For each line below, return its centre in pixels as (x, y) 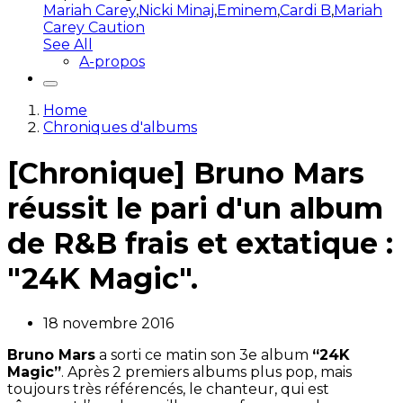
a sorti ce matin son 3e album (204, 355)
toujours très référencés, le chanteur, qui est (168, 390)
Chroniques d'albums (120, 128)
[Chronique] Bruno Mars (186, 173)
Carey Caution (94, 28)
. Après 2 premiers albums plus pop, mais (206, 372)
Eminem (247, 11)
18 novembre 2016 (108, 324)
